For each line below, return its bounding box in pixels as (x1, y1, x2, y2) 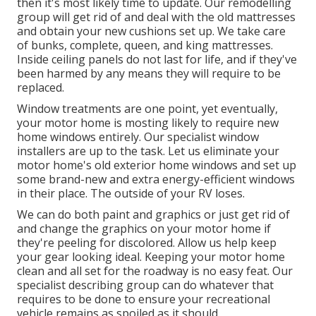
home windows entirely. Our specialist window (17, 129, 259, 145)
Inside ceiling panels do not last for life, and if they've (17, 51, 297, 68)
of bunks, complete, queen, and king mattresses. (17, 37, 273, 54)
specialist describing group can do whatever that (17, 277, 274, 293)
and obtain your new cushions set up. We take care (17, 23, 286, 39)
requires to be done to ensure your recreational (17, 291, 270, 308)
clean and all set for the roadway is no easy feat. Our (17, 263, 293, 279)
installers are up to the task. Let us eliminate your (17, 143, 279, 159)
